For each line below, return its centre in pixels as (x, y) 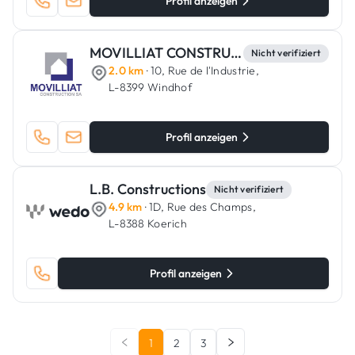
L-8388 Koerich (148, 223)
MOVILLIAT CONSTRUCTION (236, 53)
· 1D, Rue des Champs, (199, 207)
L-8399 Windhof (150, 87)
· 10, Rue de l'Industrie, (201, 71)
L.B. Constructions (148, 189)
